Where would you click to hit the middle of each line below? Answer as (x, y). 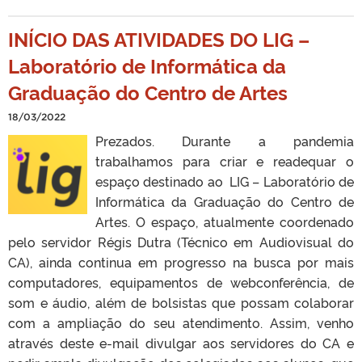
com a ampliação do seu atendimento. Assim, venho (181, 322)
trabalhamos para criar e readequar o (225, 160)
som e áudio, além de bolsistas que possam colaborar (181, 302)
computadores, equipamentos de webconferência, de (181, 282)
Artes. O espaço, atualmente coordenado (225, 221)
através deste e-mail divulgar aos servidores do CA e (181, 342)
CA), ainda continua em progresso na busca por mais (181, 261)
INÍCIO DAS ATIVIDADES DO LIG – (159, 38)
